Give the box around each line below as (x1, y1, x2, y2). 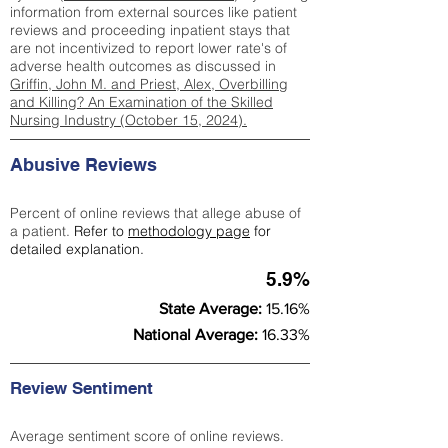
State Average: (159, 300, 266, 317)
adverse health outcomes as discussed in (10, 57, 276, 75)
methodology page (128, 222, 250, 240)
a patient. (10, 222, 74, 240)
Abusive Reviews (10, 154, 157, 175)
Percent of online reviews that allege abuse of (10, 204, 301, 222)
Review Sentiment (10, 378, 158, 398)
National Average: (133, 326, 262, 343)
